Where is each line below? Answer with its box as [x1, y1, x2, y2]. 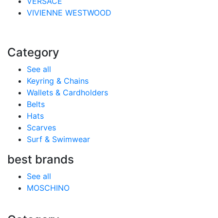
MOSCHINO [27, 183, 70, 193]
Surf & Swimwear [27, 134, 90, 144]
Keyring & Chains [27, 76, 89, 86]
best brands [7, 152, 74, 166]
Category [7, 45, 59, 59]
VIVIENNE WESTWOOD [27, 8, 111, 18]
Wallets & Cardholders [27, 88, 108, 97]
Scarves [27, 123, 56, 132]
